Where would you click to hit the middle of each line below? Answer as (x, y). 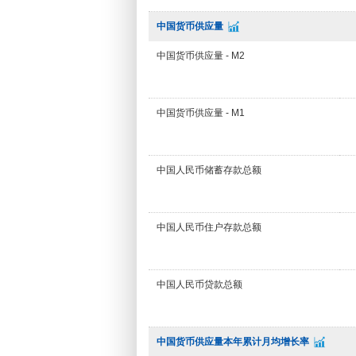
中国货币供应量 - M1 (201, 113)
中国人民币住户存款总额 (209, 227)
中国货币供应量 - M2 (201, 56)
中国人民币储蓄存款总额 (209, 170)
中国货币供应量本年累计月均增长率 (233, 342)
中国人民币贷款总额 (199, 284)
